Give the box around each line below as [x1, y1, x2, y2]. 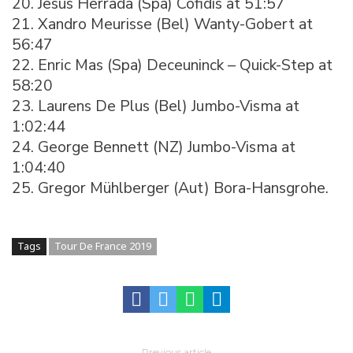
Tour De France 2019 [54, 238, 151, 253]
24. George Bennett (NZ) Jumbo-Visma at [12, 136, 295, 158]
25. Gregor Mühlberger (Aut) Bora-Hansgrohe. [12, 176, 329, 199]
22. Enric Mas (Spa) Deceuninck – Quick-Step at [12, 54, 333, 76]
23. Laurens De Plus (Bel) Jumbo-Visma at [12, 95, 299, 117]
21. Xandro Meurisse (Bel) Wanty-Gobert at [12, 13, 313, 35]
